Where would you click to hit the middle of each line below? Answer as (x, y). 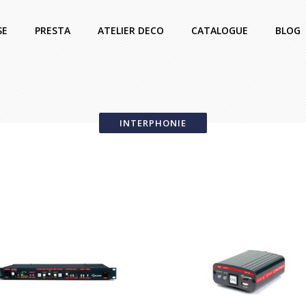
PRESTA (53, 30)
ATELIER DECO (131, 30)
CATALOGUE (220, 30)
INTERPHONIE (153, 123)
